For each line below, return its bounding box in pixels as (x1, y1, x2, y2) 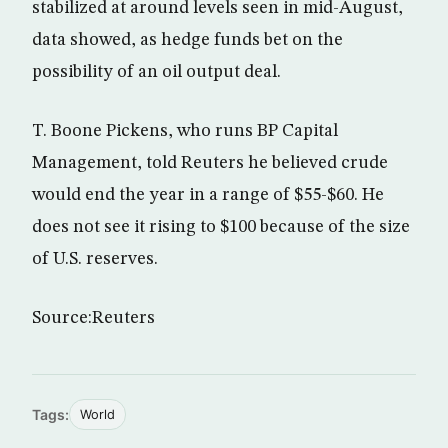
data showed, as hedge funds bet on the (32, 31, 343, 50)
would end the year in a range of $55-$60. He (32, 186, 384, 205)
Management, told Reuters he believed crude (32, 154, 388, 173)
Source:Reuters (32, 309, 155, 328)
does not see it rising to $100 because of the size (32, 218, 410, 237)
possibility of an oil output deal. (32, 63, 281, 82)
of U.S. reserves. (32, 250, 158, 269)
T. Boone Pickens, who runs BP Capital (32, 122, 338, 141)
